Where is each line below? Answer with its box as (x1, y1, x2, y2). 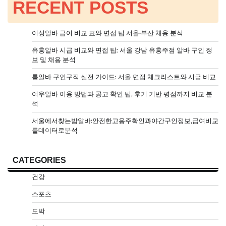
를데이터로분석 (32, 126, 78, 134)
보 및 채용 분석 (32, 55, 76, 64)
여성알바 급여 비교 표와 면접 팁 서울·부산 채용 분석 (32, 29, 183, 37)
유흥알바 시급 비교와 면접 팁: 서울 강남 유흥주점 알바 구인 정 (32, 46, 212, 54)
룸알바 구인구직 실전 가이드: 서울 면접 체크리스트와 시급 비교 (32, 73, 216, 81)
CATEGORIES (13, 155, 66, 164)
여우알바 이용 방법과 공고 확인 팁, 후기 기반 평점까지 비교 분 (32, 90, 212, 98)
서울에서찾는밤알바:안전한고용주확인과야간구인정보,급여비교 (32, 117, 218, 125)
